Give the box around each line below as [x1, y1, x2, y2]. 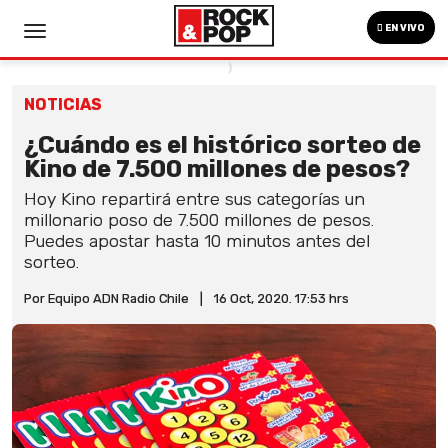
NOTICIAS [24, 95, 102, 114]
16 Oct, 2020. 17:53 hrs [214, 291, 349, 306]
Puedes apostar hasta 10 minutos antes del [24, 231, 370, 251]
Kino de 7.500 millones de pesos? [24, 155, 410, 183]
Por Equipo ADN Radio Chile [24, 291, 189, 306]
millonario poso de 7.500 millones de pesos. [24, 210, 374, 230]
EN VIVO [383, 22, 425, 34]
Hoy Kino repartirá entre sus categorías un [24, 189, 365, 209]
